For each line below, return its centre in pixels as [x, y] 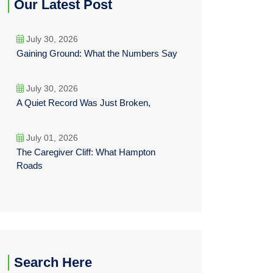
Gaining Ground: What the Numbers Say [97, 53]
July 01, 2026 [51, 138]
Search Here [53, 262]
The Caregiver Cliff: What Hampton [86, 152]
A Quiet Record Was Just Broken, [83, 103]
